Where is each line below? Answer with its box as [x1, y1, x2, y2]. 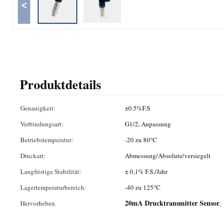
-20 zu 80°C [125, 135, 157, 144]
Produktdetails [20, 75, 101, 94]
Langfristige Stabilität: [20, 167, 81, 176]
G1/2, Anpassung [125, 119, 171, 128]
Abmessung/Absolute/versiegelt [125, 151, 211, 160]
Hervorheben [20, 199, 55, 208]
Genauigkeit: [20, 104, 55, 112]
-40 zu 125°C [125, 183, 161, 192]
